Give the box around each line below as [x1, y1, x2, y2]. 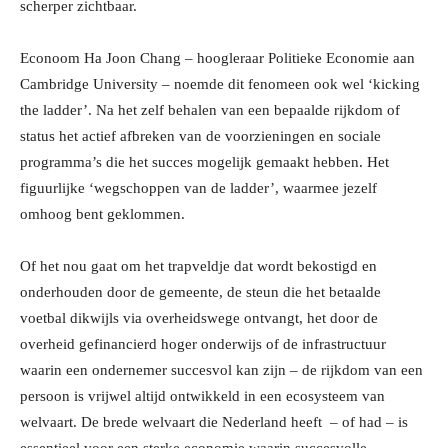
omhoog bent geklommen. [20, 206, 185, 223]
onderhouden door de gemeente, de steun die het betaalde [20, 284, 381, 301]
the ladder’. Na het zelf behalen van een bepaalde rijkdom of [20, 102, 400, 119]
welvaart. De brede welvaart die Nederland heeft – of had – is [20, 414, 408, 431]
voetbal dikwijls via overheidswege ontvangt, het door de [20, 310, 378, 327]
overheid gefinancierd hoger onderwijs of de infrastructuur [20, 336, 386, 353]
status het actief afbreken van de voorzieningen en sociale [20, 128, 381, 145]
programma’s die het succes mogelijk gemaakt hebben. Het [20, 154, 389, 171]
